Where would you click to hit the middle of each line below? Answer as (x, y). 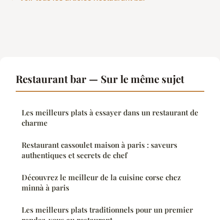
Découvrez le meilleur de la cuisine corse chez (101, 177)
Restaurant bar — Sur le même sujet (100, 78)
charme (35, 123)
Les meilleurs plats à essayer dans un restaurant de (110, 112)
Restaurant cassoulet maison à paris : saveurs (99, 145)
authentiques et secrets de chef (74, 155)
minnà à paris (45, 187)
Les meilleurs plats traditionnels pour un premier (107, 209)
